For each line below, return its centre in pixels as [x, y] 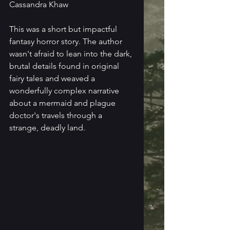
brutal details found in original [65, 66]
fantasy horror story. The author [67, 41]
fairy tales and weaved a [53, 78]
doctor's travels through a [57, 115]
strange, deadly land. [47, 127]
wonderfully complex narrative [65, 90]
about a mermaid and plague [63, 103]
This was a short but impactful [64, 29]
